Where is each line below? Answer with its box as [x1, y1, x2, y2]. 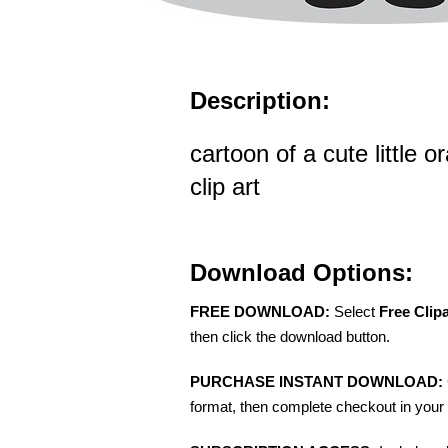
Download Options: [190, 259, 413, 286]
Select [330, 303, 379, 320]
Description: [190, 87, 330, 114]
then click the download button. [190, 328, 390, 345]
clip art [190, 173, 260, 200]
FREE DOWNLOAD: [190, 303, 330, 320]
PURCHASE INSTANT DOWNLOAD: [190, 373, 443, 390]
